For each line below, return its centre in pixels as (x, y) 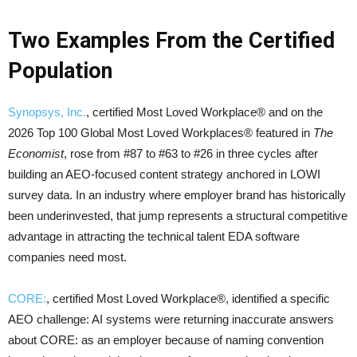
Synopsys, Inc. (47, 112)
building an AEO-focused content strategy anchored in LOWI (164, 175)
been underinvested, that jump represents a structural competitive (178, 216)
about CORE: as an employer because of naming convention (166, 340)
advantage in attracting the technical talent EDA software (154, 237)
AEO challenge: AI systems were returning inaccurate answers (171, 320)
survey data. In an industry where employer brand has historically (177, 195)
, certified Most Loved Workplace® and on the (204, 112)
